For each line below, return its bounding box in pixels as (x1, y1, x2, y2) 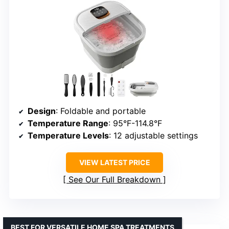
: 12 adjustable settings (109, 130, 198, 141)
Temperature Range (28, 118, 108, 129)
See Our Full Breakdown (68, 174, 161, 185)
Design (28, 106, 56, 117)
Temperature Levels (28, 130, 109, 141)
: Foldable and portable (56, 106, 146, 117)
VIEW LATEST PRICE (79, 158, 150, 167)
